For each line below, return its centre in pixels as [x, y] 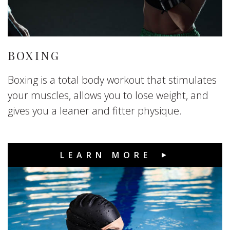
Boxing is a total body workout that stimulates [112, 80]
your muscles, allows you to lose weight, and [108, 95]
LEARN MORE [106, 155]
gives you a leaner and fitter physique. [96, 111]
